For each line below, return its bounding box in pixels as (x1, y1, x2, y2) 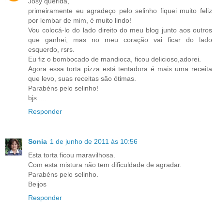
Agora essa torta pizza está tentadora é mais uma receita (28, 65, 212, 73)
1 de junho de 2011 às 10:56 (50, 138, 138, 146)
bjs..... (28, 94, 46, 102)
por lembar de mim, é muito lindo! (28, 16, 131, 25)
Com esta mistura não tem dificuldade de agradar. (28, 161, 182, 169)
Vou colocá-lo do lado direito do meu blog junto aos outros (28, 26, 212, 34)
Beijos (28, 180, 46, 188)
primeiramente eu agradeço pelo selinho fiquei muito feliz (28, 7, 212, 15)
